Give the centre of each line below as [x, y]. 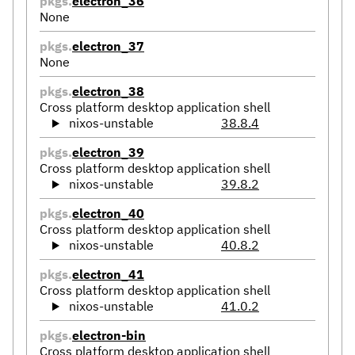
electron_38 [108, 92]
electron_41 [108, 275]
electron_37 [108, 46]
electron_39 [108, 153]
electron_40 [108, 214]
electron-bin [109, 336]
